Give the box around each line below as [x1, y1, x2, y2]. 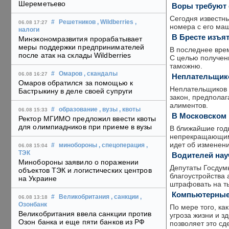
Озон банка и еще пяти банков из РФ [18, 218, 145, 226]
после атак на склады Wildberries [18, 51, 131, 60]
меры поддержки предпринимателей [18, 43, 145, 52]
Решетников [59, 19, 96, 26]
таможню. [170, 62, 202, 70]
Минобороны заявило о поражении [18, 158, 139, 167]
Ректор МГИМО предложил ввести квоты [18, 114, 156, 123]
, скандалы [84, 71, 118, 77]
